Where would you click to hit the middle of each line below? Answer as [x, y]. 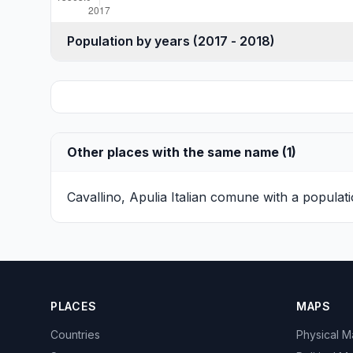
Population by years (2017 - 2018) [234, 41]
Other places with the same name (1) [182, 152]
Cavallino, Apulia [117, 197]
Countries [75, 334]
